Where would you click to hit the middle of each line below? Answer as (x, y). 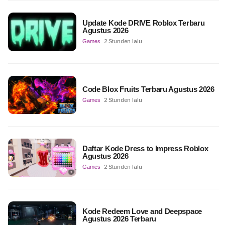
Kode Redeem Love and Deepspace (142, 211)
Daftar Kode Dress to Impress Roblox (145, 149)
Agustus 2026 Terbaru (119, 219)
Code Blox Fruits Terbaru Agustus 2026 (148, 89)
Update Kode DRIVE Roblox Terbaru (143, 23)
